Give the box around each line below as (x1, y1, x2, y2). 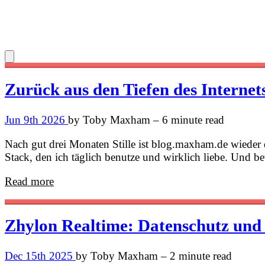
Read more (5, 174, 54, 188)
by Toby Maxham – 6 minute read (68, 113, 224, 126)
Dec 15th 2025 (5, 249, 76, 262)
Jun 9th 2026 (5, 113, 68, 126)
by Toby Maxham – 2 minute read (76, 249, 232, 262)
